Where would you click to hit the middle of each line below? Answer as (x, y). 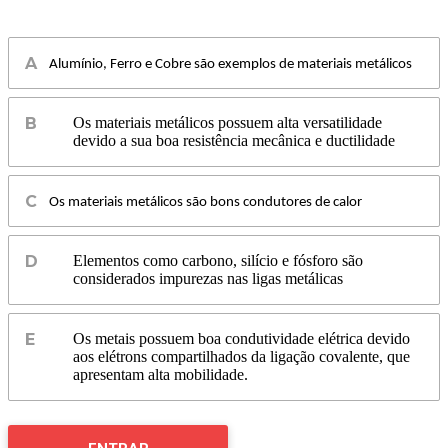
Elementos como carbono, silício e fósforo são (218, 261)
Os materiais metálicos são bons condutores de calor (205, 203)
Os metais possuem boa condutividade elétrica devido (241, 339)
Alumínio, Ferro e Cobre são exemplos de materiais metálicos (230, 65)
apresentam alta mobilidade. (160, 375)
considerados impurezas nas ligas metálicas (208, 279)
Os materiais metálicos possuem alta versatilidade (227, 123)
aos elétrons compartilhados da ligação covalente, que (241, 357)
